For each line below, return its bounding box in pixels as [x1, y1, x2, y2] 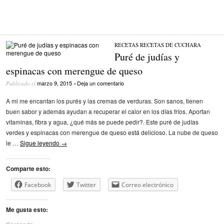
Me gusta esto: [6, 204, 48, 214]
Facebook [24, 180, 51, 189]
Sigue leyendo [20, 138, 61, 147]
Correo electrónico [121, 180, 173, 189]
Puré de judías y [114, 50, 179, 64]
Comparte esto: [6, 163, 50, 173]
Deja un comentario [77, 79, 124, 87]
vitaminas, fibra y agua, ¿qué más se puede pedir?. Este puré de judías [6, 117, 198, 126]
